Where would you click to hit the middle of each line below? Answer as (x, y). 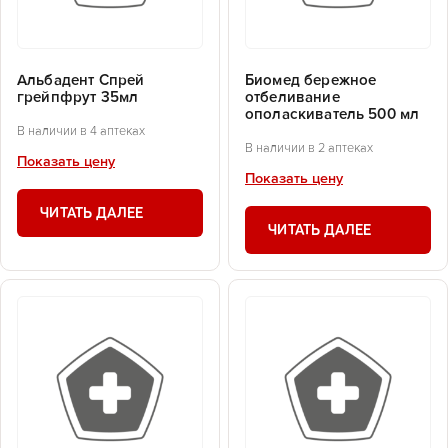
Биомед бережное (311, 81)
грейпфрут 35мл (78, 98)
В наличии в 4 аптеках (81, 131)
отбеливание (292, 98)
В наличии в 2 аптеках (309, 148)
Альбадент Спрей (81, 81)
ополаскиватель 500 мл (332, 115)
